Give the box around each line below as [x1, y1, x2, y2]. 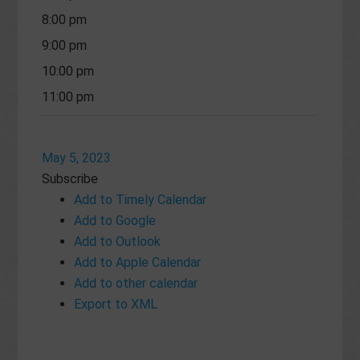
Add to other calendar [74, 276, 198, 291]
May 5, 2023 [42, 150, 112, 166]
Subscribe [42, 171, 99, 186]
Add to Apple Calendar [74, 255, 202, 270]
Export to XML [74, 297, 158, 312]
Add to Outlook [74, 234, 162, 249]
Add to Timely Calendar [74, 192, 207, 207]
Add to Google [74, 213, 157, 228]
